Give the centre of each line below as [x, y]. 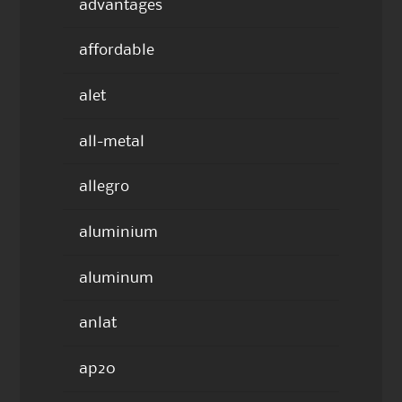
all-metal [111, 141]
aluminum [116, 278]
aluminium [118, 232]
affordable [116, 51]
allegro [104, 187]
